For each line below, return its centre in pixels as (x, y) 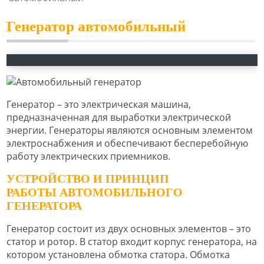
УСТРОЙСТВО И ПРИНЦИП (88, 179)
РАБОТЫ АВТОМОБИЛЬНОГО (95, 192)
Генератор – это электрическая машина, (99, 104)
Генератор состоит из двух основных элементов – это (129, 229)
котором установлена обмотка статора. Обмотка (118, 255)
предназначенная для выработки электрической (119, 117)
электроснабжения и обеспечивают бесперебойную (127, 143)
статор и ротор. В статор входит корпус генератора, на (132, 242)
